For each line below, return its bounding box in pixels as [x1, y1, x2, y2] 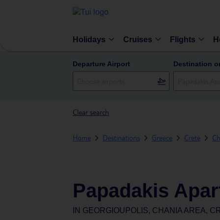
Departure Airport [73, 60, 130, 68]
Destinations [103, 133, 140, 142]
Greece [152, 133, 172, 142]
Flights [170, 35, 195, 44]
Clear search [73, 108, 109, 116]
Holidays [73, 35, 106, 44]
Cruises [123, 35, 152, 44]
